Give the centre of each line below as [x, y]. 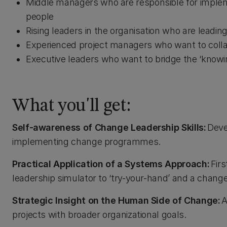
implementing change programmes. [86, 142]
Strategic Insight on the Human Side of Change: [116, 200]
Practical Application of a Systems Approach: [111, 164]
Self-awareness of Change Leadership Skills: [109, 127]
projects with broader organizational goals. [99, 215]
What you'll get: [71, 106]
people [40, 16]
